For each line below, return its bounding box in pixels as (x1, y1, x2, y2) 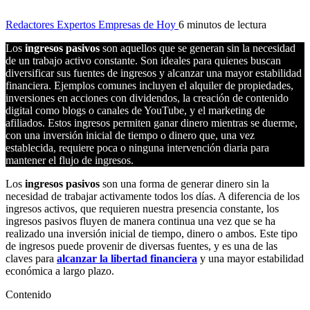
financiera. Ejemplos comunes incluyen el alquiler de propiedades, (6, 79, 293, 91)
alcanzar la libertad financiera (57, 252, 197, 264)
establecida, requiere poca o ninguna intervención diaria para (6, 141, 269, 154)
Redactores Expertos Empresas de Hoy (6, 18, 179, 30)
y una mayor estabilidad (197, 252, 304, 264)
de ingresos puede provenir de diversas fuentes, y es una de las (6, 239, 277, 252)
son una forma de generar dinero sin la (100, 177, 269, 190)
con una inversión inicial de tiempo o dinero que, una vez (6, 129, 255, 141)
